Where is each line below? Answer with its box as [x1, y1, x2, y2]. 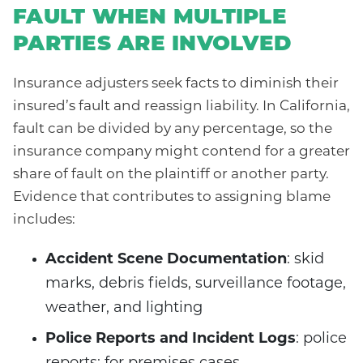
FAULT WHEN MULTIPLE [13, 7, 287, 30]
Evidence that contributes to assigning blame [13, 190, 331, 205]
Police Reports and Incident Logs [45, 331, 296, 348]
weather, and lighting [45, 301, 203, 317]
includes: [13, 213, 75, 228]
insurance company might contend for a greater [13, 145, 350, 160]
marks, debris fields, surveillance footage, [45, 276, 346, 293]
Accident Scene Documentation [45, 252, 287, 268]
